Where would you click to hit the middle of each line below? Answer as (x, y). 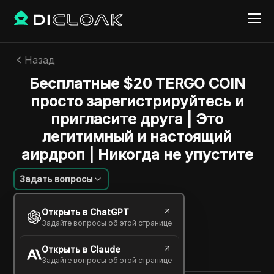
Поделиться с (43, 235)
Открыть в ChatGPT (85, 212)
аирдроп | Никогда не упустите (137, 154)
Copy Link (51, 251)
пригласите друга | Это (137, 119)
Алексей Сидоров (87, 205)
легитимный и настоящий (137, 137)
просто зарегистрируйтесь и (137, 101)
